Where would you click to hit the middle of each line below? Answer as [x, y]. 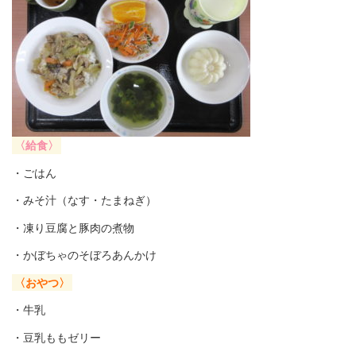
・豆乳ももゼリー [56, 337]
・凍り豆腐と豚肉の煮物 [73, 228]
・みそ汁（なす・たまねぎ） [84, 200]
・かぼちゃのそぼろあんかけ [84, 255]
